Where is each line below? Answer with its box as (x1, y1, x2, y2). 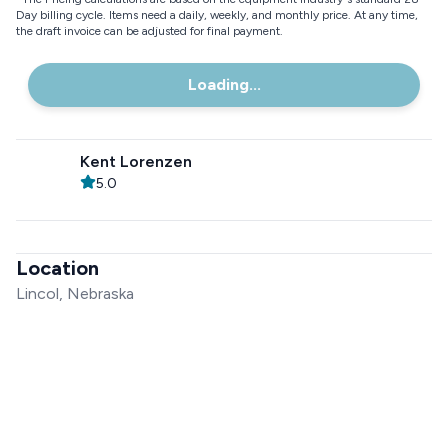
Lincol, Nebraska (16, 284, 134, 303)
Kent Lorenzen (80, 152, 192, 171)
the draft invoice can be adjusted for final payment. (16, 24, 283, 38)
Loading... (187, 75, 261, 94)
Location (16, 256, 99, 280)
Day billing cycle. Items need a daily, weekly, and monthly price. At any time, (16, 8, 418, 22)
